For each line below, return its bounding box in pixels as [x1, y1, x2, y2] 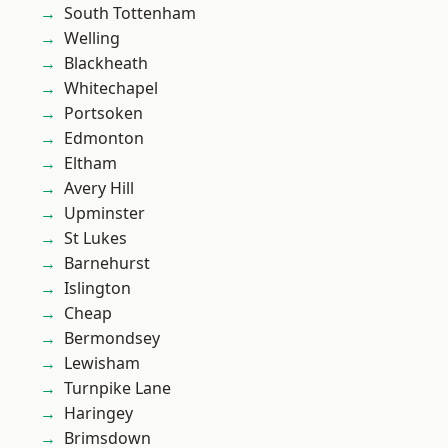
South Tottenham [64, 2, 196, 24]
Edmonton [64, 127, 144, 149]
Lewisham [64, 352, 140, 374]
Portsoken [64, 102, 143, 124]
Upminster [64, 202, 145, 224]
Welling [64, 27, 120, 49]
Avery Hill [64, 177, 134, 199]
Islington [64, 277, 131, 299]
